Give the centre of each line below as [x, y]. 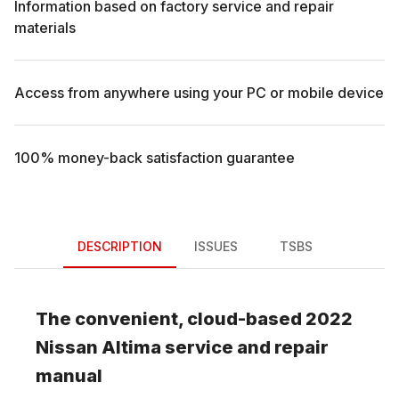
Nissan [67, 347]
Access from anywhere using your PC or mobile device [199, 92]
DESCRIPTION [119, 247]
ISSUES [216, 247]
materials [45, 27]
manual [69, 375]
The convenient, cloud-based [171, 318]
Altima [131, 347]
